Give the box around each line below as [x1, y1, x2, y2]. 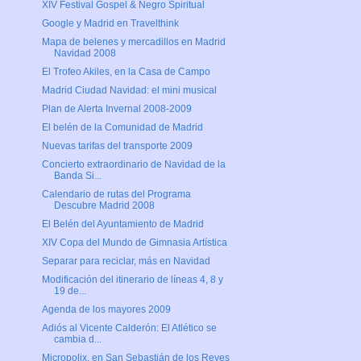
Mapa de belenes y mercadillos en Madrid [41, 36, 226, 48]
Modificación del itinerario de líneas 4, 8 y [41, 274, 223, 286]
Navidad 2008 [53, 48, 116, 60]
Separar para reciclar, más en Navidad [41, 255, 210, 268]
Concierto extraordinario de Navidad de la [41, 159, 226, 171]
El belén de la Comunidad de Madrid [41, 122, 203, 134]
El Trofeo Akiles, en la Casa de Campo [41, 66, 210, 78]
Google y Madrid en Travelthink [41, 18, 179, 30]
